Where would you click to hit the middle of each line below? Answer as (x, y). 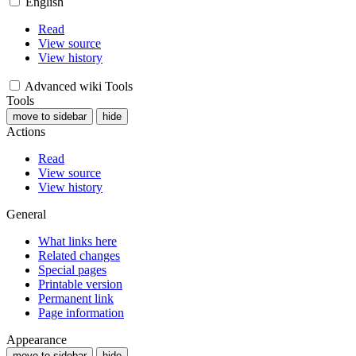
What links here (77, 241)
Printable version (80, 284)
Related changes (79, 255)
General (26, 214)
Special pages (72, 269)
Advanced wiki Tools (79, 86)
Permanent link (76, 298)
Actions (26, 131)
